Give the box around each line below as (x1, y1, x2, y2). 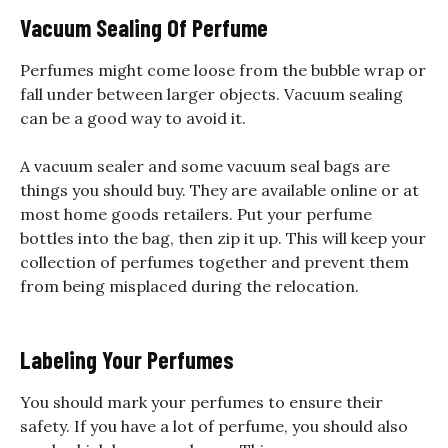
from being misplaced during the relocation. (20, 275, 359, 296)
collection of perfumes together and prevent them (20, 251, 409, 272)
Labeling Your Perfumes (20, 344, 234, 374)
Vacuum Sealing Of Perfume (20, 12, 268, 42)
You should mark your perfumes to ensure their (20, 391, 383, 412)
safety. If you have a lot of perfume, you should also (20, 415, 408, 436)
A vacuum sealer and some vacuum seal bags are (20, 155, 390, 176)
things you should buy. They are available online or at (20, 179, 419, 200)
